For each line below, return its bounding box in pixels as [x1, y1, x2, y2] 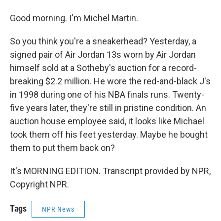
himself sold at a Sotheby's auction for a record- [10, 63, 197, 73]
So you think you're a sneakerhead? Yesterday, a [10, 36, 196, 46]
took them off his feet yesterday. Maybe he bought [10, 129, 208, 140]
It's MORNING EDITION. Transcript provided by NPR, [10, 166, 211, 176]
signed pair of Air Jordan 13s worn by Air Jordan [10, 49, 196, 60]
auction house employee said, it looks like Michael [10, 116, 204, 126]
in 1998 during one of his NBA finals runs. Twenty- [10, 89, 204, 100]
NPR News [42, 205, 74, 213]
